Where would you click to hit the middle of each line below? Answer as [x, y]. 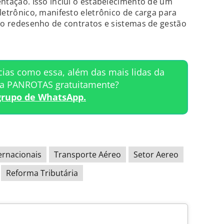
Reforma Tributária [42, 173]
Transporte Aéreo [87, 155]
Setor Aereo [156, 155]
